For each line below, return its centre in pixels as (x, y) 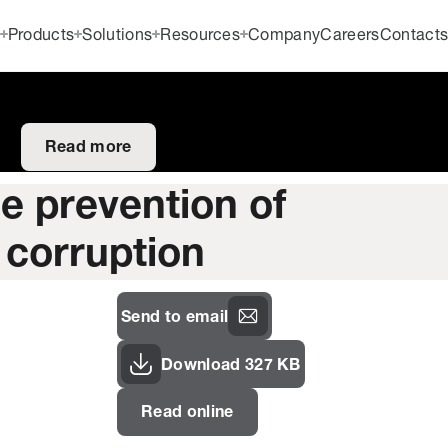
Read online (187, 413)
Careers (350, 35)
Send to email (175, 317)
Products (41, 35)
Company (284, 35)
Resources (200, 35)
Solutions (117, 35)
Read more (88, 148)
